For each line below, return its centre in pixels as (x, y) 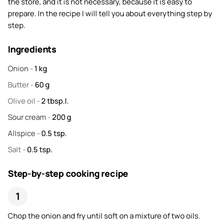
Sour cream (28, 117)
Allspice (22, 133)
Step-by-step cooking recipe (68, 173)
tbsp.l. (58, 101)
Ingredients (32, 49)
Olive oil (22, 101)
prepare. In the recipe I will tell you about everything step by (110, 13)
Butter (19, 84)
